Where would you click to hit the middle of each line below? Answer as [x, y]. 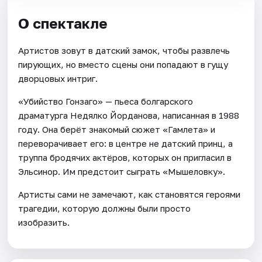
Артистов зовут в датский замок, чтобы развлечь [124, 51]
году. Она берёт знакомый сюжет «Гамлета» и [117, 130]
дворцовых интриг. [58, 79]
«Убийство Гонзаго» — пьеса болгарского [106, 101]
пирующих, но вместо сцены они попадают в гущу [123, 65]
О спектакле [63, 23]
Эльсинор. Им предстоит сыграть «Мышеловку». [122, 172]
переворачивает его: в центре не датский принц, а [126, 144]
